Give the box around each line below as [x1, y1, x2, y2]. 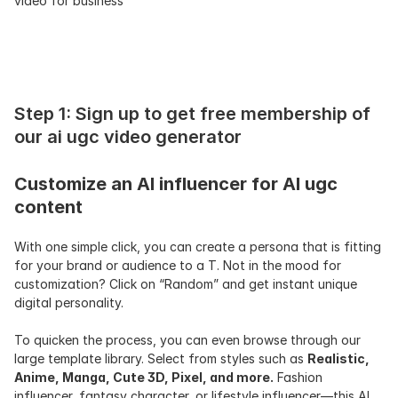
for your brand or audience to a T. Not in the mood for [14, 258, 341, 273]
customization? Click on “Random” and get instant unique [14, 276, 357, 291]
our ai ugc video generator [14, 126, 242, 147]
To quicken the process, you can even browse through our [14, 332, 361, 347]
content [14, 196, 83, 218]
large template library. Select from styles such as [14, 351, 307, 366]
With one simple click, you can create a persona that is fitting [14, 239, 381, 254]
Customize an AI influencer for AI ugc [14, 173, 338, 195]
